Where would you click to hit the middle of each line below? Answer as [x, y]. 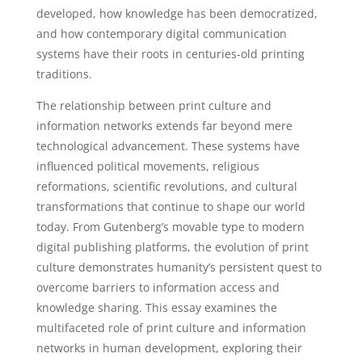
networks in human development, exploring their [169, 348]
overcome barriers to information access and [158, 287]
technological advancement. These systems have [168, 146]
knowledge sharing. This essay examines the [156, 307]
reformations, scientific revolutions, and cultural [166, 186]
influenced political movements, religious [147, 166]
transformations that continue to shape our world [170, 206]
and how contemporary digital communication [161, 34]
